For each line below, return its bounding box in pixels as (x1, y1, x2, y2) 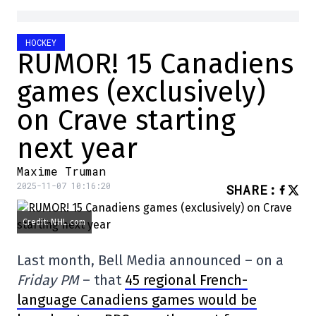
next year (17, 132, 138, 166)
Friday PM (17, 272, 79, 289)
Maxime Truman (17, 164, 106, 179)
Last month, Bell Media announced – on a (17, 252, 284, 269)
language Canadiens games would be (17, 291, 257, 309)
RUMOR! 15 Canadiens (17, 47, 293, 82)
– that (79, 272, 125, 289)
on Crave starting (17, 104, 236, 138)
